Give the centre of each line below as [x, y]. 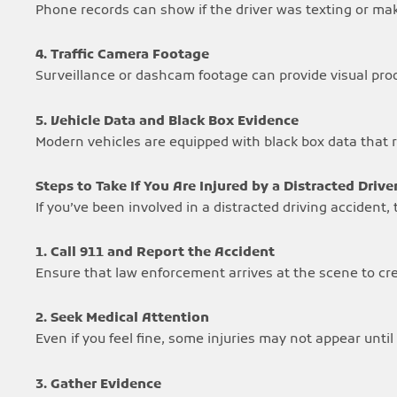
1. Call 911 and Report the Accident [155, 253]
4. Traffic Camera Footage [122, 55]
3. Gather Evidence [98, 384]
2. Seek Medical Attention [122, 319]
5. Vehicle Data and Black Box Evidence [167, 121]
